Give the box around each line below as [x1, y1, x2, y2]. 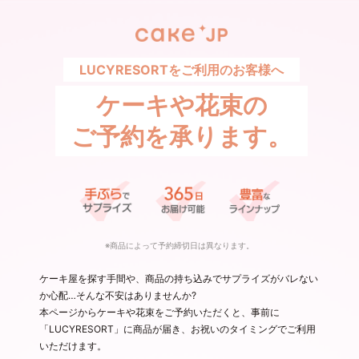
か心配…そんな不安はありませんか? [39, 288, 197, 301]
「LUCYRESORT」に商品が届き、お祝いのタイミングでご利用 [39, 322, 317, 335]
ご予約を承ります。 [71, 122, 292, 151]
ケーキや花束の [95, 91, 268, 120]
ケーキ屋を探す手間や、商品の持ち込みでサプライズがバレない [39, 272, 319, 284]
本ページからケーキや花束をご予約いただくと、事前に [39, 305, 280, 318]
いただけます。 [39, 339, 107, 352]
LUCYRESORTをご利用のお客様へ [79, 62, 284, 79]
